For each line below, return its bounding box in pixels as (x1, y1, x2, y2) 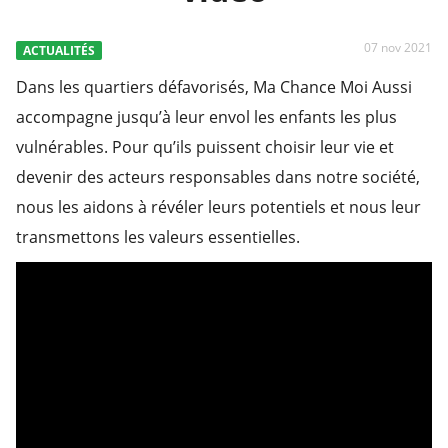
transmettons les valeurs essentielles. (16, 226, 300, 249)
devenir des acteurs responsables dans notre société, (16, 166, 420, 189)
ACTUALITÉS (23, 42, 95, 60)
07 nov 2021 (364, 38, 432, 56)
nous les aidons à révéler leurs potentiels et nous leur (16, 196, 421, 219)
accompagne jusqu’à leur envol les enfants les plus (16, 106, 397, 129)
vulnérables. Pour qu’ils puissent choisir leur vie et (16, 136, 394, 159)
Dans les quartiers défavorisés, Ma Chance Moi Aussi (16, 76, 412, 99)
